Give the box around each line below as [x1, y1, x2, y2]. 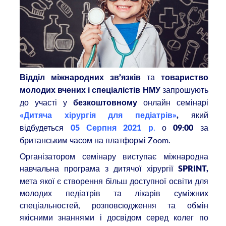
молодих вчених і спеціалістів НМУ [20, 86, 160, 95]
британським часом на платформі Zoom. [20, 135, 171, 146]
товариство [160, 74, 208, 82]
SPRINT [178, 164, 206, 173]
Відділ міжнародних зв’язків [20, 74, 141, 82]
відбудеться [20, 122, 71, 134]
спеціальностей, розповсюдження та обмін [20, 199, 208, 211]
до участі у [20, 97, 73, 108]
